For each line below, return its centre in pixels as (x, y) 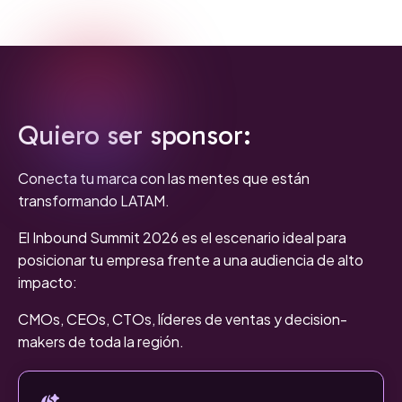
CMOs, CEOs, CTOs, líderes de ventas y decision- (183, 319)
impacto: (49, 283)
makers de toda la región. (101, 342)
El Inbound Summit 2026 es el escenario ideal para (182, 238)
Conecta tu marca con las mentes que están (164, 179)
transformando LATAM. (94, 201)
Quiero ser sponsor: (135, 136)
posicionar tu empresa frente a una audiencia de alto (191, 260)
